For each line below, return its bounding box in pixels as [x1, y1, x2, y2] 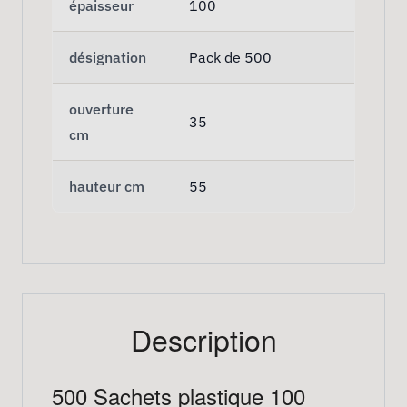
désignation [69, 47, 146, 66]
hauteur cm [69, 176, 144, 195]
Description [130, 317, 277, 360]
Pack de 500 [189, 47, 272, 66]
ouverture [69, 99, 134, 118]
